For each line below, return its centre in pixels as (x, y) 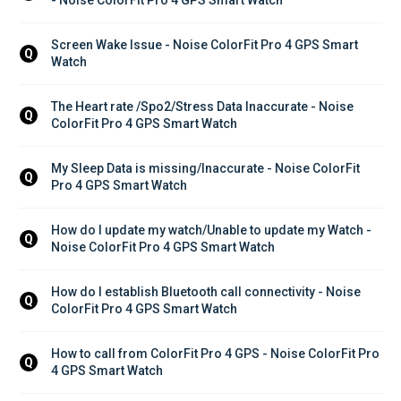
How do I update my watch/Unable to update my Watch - (213, 230)
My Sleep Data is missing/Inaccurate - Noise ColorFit (207, 168)
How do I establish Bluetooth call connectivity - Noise (207, 291)
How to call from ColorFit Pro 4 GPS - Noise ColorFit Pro (217, 353)
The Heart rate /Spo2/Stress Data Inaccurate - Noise (204, 106)
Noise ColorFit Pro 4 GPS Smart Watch (163, 247)
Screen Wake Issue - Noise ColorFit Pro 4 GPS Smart (206, 44)
